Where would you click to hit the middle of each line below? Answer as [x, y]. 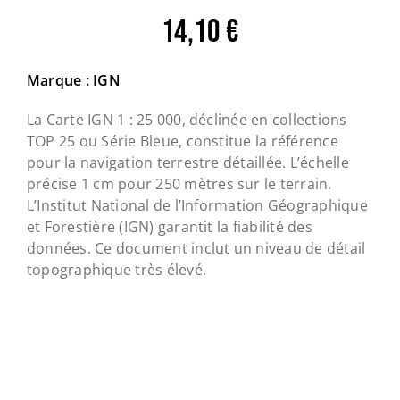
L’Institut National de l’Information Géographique [197, 206]
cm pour [123, 184]
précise [54, 184]
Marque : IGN [73, 81]
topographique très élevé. [116, 270]
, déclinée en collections [264, 120]
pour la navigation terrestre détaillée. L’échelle [187, 163]
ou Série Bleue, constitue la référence [207, 142]
